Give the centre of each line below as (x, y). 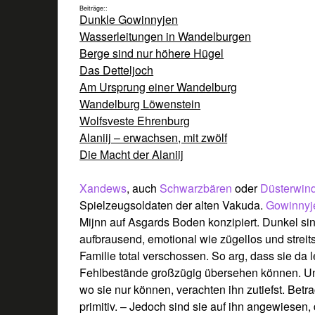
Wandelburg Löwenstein (140, 103)
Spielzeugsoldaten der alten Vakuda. (173, 205)
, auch (143, 188)
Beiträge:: (94, 8)
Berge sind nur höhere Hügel (152, 53)
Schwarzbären (198, 188)
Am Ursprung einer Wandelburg (159, 86)
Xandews (103, 188)
